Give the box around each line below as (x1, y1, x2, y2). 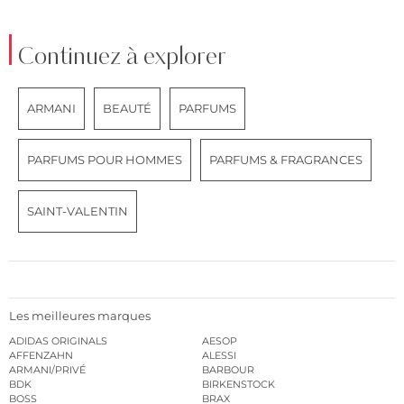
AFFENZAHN (9, 348, 73, 362)
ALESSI (202, 348, 236, 362)
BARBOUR (202, 363, 254, 376)
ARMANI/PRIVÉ (9, 363, 86, 376)
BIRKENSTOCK (202, 377, 275, 390)
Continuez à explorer (18, 40, 226, 76)
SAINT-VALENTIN (27, 204, 128, 219)
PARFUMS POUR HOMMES (27, 152, 182, 168)
